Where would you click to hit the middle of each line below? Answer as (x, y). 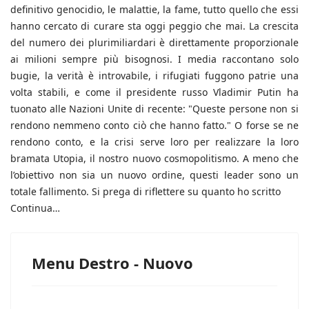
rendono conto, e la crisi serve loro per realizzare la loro (154, 141)
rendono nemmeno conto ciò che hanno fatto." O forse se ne (154, 125)
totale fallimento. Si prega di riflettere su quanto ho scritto (146, 191)
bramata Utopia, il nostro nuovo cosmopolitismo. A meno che (154, 158)
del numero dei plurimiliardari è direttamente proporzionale (154, 42)
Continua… (35, 208)
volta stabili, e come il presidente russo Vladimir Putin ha (154, 92)
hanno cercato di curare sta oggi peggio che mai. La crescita (154, 26)
